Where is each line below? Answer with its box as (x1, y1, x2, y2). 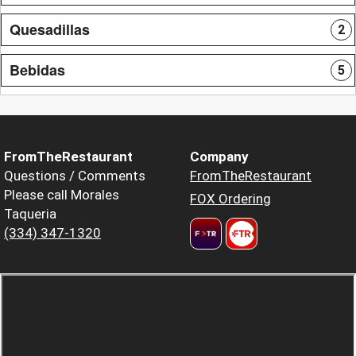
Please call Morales (4, 186, 119, 203)
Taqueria (4, 205, 56, 222)
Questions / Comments (4, 167, 145, 184)
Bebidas (10, 59, 65, 80)
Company (190, 148, 249, 164)
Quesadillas (10, 18, 90, 40)
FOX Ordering (190, 190, 271, 207)
